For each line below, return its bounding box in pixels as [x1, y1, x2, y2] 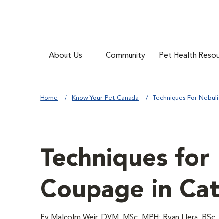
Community [106, 51, 146, 60]
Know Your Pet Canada [72, 95, 139, 101]
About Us [49, 51, 83, 60]
